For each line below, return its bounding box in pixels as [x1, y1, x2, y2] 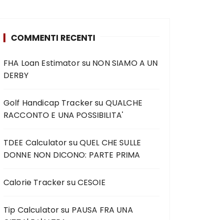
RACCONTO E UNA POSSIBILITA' [3, 109, 124, 121]
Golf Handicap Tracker [3, 97, 93, 109]
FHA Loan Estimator [3, 57, 80, 69]
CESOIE [77, 176, 106, 188]
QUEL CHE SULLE [79, 137, 141, 148]
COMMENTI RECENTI [11, 31, 95, 44]
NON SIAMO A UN [92, 57, 158, 69]
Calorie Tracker [3, 176, 65, 188]
